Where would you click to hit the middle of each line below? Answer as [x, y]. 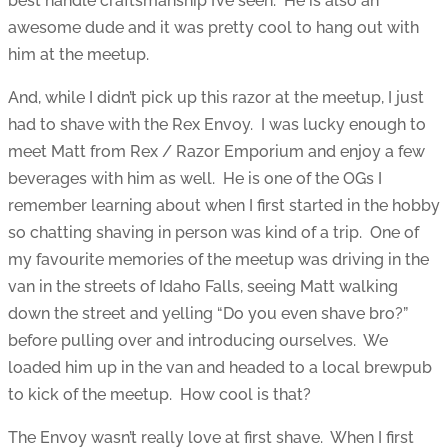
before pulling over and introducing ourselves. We [198, 340]
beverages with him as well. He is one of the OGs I [195, 178]
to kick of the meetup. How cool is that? [159, 394]
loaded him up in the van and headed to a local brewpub [220, 367]
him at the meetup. [78, 54]
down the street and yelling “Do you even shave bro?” [208, 313]
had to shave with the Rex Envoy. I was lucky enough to [217, 124]
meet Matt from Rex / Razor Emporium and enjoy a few [216, 151]
